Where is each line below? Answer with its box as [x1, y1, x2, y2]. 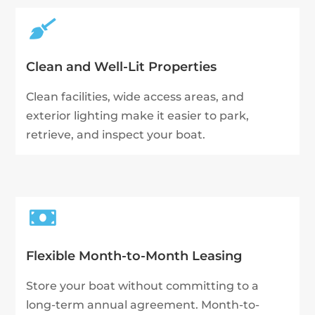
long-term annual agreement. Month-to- [26, 298, 260, 312]
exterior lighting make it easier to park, [26, 109, 250, 123]
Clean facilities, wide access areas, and [26, 90, 245, 104]
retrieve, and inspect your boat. [26, 128, 206, 142]
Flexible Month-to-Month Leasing [26, 248, 243, 264]
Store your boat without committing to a [26, 279, 259, 293]
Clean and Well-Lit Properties [26, 59, 217, 75]
